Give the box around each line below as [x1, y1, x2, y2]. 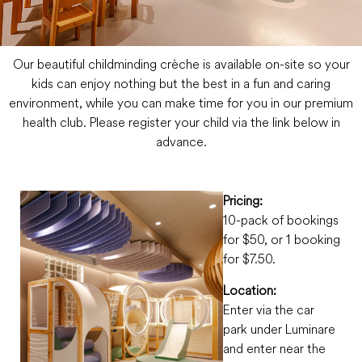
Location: [223, 281, 277, 298]
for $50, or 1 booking [223, 231, 341, 248]
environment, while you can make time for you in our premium [9, 95, 353, 111]
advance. [155, 133, 207, 149]
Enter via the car [223, 301, 315, 318]
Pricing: [223, 192, 263, 209]
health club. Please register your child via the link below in [22, 114, 340, 130]
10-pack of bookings [223, 212, 339, 229]
